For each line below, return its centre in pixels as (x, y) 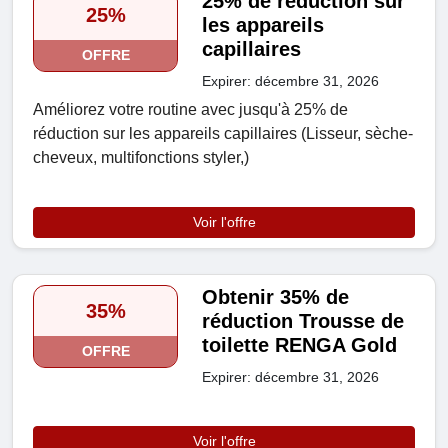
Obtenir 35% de (276, 297)
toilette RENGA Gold (300, 345)
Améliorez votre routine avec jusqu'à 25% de (190, 110)
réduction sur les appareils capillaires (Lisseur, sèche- (223, 134)
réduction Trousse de (303, 321)
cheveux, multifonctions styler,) (141, 158)
